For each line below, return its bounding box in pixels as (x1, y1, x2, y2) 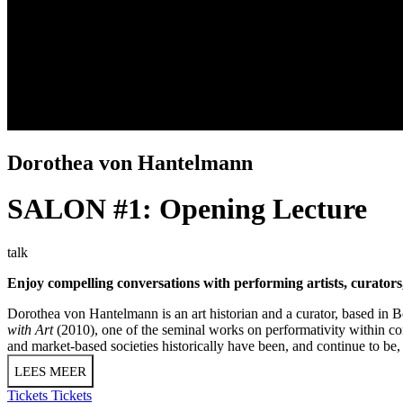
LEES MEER (14, 364, 86, 380)
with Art (7, 322, 57, 338)
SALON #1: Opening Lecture (7, 193, 367, 226)
